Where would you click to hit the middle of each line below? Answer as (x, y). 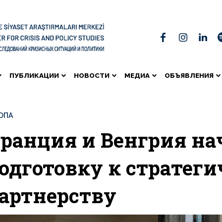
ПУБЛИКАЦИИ (34, 75)
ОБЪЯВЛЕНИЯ (189, 75)
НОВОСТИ (92, 75)
